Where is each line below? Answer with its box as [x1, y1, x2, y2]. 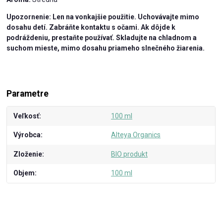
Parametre [6, 88, 49, 99]
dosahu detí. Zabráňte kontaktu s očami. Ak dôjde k [6, 23, 176, 31]
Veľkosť [13, 111, 40, 120]
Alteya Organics [111, 131, 161, 139]
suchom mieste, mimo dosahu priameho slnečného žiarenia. [6, 44, 205, 52]
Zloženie [13, 150, 43, 158]
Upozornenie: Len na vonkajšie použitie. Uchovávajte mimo [6, 12, 200, 21]
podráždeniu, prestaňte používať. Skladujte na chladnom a [6, 33, 197, 42]
